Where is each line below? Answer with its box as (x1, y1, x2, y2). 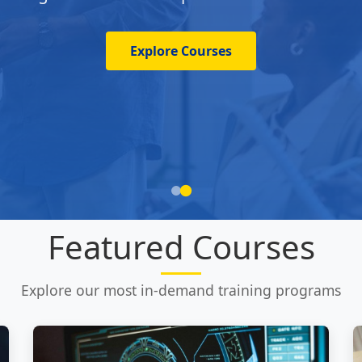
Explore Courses (130, 42, 232, 60)
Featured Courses (47, 225, 315, 269)
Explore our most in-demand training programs (21, 280, 341, 300)
